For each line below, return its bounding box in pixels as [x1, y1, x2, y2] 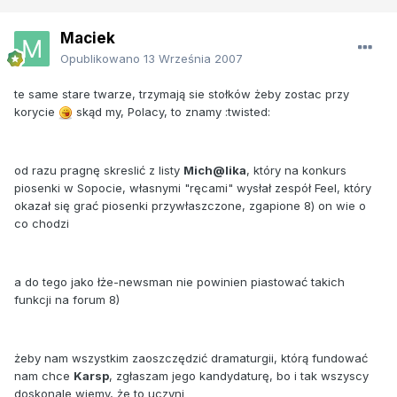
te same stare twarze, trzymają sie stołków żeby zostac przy [14, 86, 349, 101]
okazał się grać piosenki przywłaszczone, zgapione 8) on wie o [14, 198, 366, 213]
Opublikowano [60, 51, 144, 66]
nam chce [14, 368, 74, 383]
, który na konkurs [246, 162, 346, 177]
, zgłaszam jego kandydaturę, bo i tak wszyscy [109, 368, 369, 383]
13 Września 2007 [144, 51, 243, 66]
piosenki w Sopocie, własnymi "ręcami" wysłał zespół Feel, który [14, 180, 371, 195]
